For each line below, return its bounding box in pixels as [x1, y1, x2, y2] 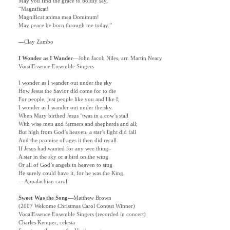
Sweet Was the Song [18, 195, 68, 201]
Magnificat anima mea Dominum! [18, 14, 99, 21]
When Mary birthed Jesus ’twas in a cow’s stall [18, 113, 128, 119]
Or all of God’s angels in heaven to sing [18, 162, 112, 168]
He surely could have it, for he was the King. [18, 170, 125, 177]
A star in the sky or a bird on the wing [18, 154, 108, 160]
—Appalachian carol [18, 179, 67, 185]
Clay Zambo [24, 39, 53, 45]
